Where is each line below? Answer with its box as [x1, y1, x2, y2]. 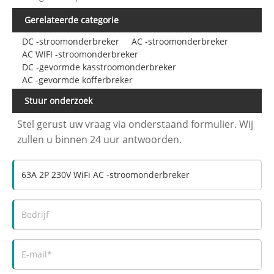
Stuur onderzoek [24, 94, 92, 106]
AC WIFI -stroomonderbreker [21, 48, 138, 60]
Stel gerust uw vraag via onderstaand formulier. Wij [17, 117, 254, 131]
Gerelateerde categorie [24, 13, 119, 26]
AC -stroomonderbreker [131, 35, 228, 47]
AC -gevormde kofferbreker [21, 73, 133, 86]
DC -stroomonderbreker [21, 35, 119, 47]
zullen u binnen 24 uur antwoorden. [17, 132, 182, 146]
